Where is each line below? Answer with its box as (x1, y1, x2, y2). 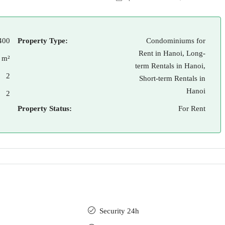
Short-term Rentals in (139, 74, 205, 82)
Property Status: (18, 104, 72, 113)
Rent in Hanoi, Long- (139, 49, 205, 57)
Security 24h (99, 207, 139, 215)
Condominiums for (146, 37, 205, 45)
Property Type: (18, 37, 68, 45)
